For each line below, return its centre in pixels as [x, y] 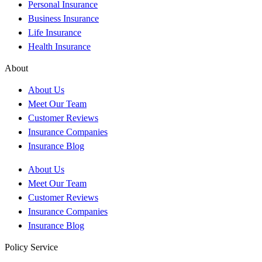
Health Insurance [59, 46]
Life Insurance [55, 32]
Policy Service [31, 247]
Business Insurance [63, 18]
